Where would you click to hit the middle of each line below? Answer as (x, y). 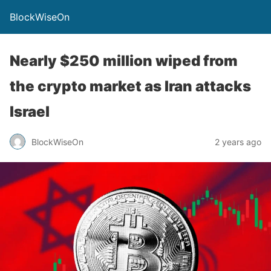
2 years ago (238, 142)
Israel (30, 112)
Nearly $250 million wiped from (124, 61)
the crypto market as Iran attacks (130, 86)
